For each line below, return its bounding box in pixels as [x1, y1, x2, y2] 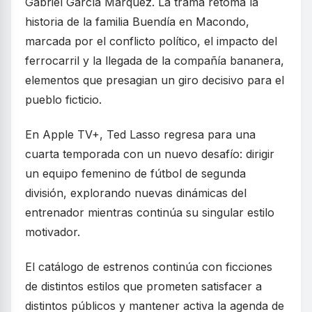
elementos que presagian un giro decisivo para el [25, 73, 284, 88]
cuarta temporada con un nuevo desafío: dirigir [25, 147, 274, 162]
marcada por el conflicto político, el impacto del [25, 34, 277, 49]
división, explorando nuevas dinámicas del [25, 186, 247, 201]
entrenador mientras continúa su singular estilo [25, 205, 274, 220]
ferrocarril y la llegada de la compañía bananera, [25, 54, 284, 68]
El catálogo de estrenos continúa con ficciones [25, 260, 272, 274]
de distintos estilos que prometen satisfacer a [25, 279, 262, 294]
